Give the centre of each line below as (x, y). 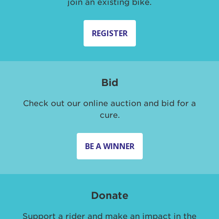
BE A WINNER (109, 146)
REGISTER (109, 33)
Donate (109, 196)
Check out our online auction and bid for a (109, 103)
